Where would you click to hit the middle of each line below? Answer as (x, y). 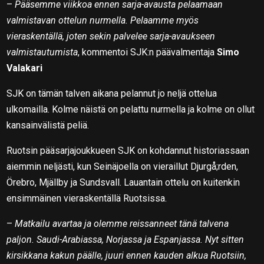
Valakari (25, 68)
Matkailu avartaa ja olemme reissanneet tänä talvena (122, 223)
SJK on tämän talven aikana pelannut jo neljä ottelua (112, 93)
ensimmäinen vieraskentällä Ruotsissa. (87, 198)
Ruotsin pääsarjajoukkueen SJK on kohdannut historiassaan (128, 150)
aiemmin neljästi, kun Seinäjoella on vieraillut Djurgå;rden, (123, 166)
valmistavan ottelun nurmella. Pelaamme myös (103, 20)
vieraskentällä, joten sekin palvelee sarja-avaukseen (111, 36)
